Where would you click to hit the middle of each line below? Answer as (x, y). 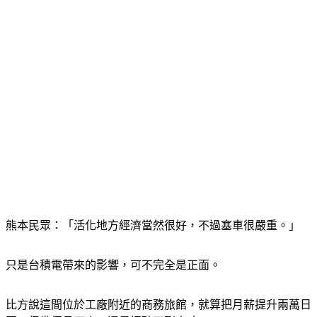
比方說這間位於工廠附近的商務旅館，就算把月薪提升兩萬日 (158, 305)
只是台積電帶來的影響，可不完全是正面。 (113, 265)
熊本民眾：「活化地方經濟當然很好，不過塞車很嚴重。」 (153, 225)
